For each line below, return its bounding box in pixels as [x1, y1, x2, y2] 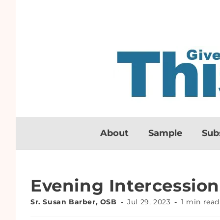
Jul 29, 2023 [127, 197, 171, 206]
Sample [148, 128, 182, 138]
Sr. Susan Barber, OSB [30, 197, 117, 206]
